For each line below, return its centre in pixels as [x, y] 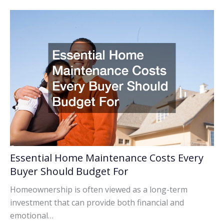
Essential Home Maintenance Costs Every [107, 158]
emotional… [32, 216]
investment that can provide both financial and [97, 203]
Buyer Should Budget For [69, 171]
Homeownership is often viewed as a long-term [99, 190]
